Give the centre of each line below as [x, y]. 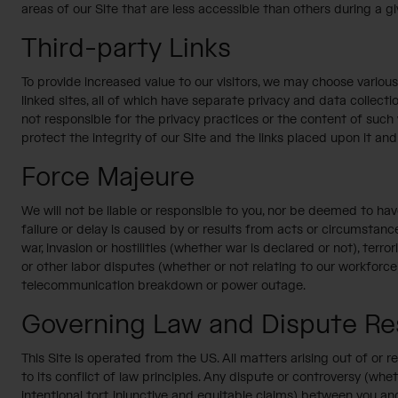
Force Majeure [108, 177]
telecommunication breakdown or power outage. [163, 286]
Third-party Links [126, 48]
